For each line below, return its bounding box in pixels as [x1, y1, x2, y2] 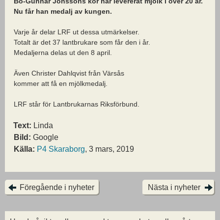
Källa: [14, 144, 35, 153]
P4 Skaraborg [37, 144, 85, 153]
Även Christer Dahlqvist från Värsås [14, 69, 124, 77]
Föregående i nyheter [20, 183, 94, 192]
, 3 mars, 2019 [85, 144, 134, 153]
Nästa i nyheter [148, 183, 200, 192]
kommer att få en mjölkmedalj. [14, 79, 108, 87]
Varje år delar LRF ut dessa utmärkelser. [14, 27, 139, 36]
